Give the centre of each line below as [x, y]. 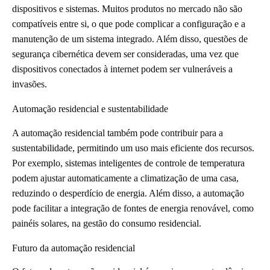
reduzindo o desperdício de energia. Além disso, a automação [128, 193]
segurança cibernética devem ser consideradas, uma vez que [125, 54]
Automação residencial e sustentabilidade [90, 108]
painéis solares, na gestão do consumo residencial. [107, 223]
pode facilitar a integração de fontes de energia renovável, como [133, 208]
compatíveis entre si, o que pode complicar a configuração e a [129, 24]
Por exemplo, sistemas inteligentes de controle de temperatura [128, 163]
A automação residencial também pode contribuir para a [118, 133]
